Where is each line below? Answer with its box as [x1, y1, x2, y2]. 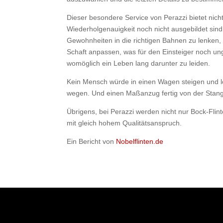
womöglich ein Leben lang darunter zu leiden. [67, 59, 211, 68]
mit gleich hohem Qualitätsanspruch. [67, 119, 182, 127]
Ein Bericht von [67, 137, 116, 146]
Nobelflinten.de [116, 137, 164, 146]
